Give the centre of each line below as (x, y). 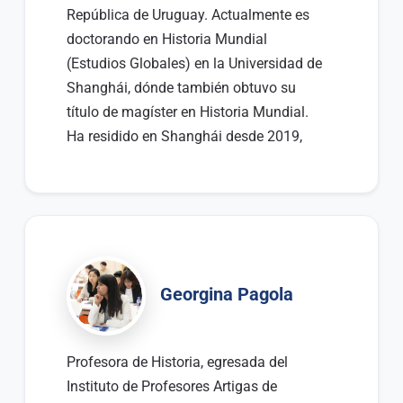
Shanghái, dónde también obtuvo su (181, 88)
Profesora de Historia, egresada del (177, 363)
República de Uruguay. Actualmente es (188, 15)
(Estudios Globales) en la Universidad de (194, 64)
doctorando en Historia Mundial (166, 40)
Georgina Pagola (226, 295)
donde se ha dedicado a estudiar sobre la (196, 161)
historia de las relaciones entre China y (188, 185)
